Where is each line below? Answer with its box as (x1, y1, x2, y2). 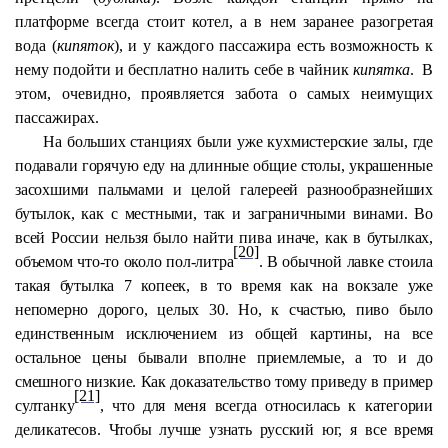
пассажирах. (15, 109, 99, 126)
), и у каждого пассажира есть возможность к (113, 37, 433, 54)
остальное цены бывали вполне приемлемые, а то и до (15, 349, 433, 366)
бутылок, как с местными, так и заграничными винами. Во (15, 205, 433, 222)
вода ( (15, 37, 57, 54)
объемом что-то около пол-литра (15, 253, 234, 270)
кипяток (56, 37, 114, 54)
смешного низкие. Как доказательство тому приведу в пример (15, 373, 433, 390)
